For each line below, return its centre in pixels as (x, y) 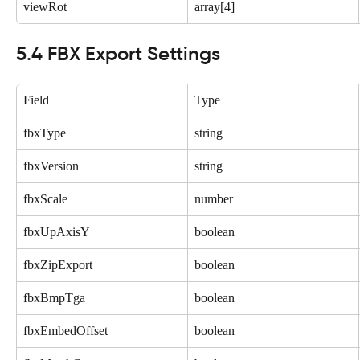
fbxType (45, 133)
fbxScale (45, 198)
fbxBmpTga (54, 297)
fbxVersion (51, 166)
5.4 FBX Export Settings (118, 53)
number (214, 198)
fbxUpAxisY (57, 231)
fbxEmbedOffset (65, 330)
